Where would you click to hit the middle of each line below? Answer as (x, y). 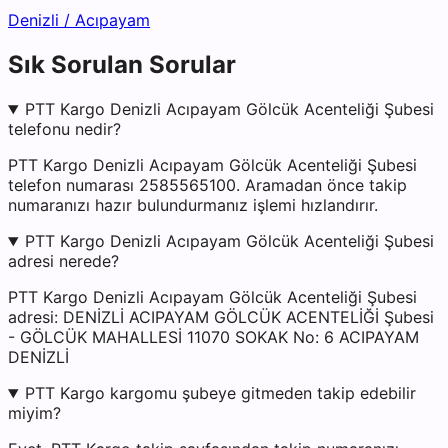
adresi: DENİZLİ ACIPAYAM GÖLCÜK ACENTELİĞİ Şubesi (221, 317)
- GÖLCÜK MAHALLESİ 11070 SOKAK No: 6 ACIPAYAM (213, 337)
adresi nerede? (63, 261)
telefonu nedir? (64, 129)
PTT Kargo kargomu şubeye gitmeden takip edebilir (220, 393)
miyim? (34, 413)
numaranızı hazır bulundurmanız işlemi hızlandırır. (193, 205)
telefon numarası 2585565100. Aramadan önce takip (207, 185)
